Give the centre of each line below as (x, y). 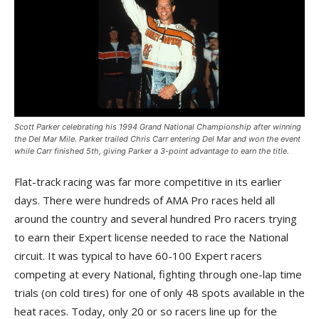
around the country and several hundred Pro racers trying (156, 219)
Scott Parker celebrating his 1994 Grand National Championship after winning (158, 127)
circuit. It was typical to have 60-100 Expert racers (138, 256)
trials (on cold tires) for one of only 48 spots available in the (159, 293)
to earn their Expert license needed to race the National (151, 237)
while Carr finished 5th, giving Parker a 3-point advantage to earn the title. (152, 151)
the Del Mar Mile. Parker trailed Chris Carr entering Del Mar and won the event (157, 139)
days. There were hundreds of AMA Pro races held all (145, 200)
